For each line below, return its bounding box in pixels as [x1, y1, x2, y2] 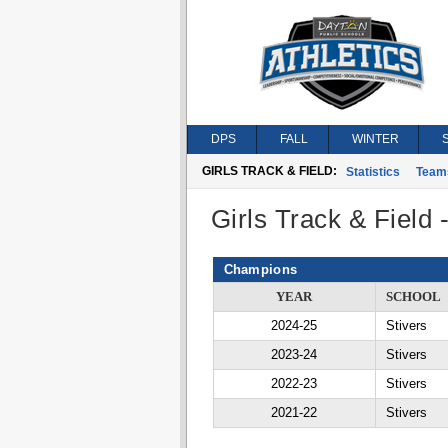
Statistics [345, 165, 400, 179]
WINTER [351, 132, 399, 146]
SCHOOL [385, 289, 441, 304]
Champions [223, 262, 298, 277]
